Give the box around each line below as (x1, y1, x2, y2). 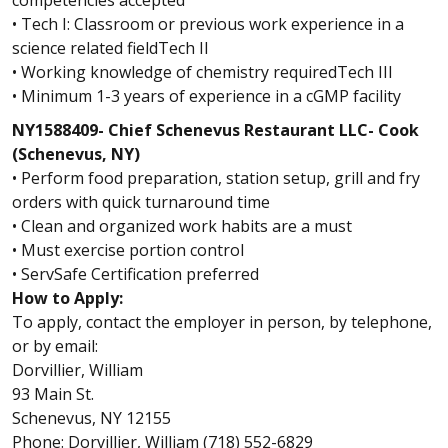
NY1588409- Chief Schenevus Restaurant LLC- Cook (12, 119, 419, 141)
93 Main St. (12, 383, 94, 405)
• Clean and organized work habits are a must (12, 215, 352, 237)
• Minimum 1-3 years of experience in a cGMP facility (12, 85, 401, 107)
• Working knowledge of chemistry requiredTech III (12, 61, 393, 83)
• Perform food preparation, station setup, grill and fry (12, 167, 420, 189)
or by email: (12, 335, 98, 357)
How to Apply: (12, 287, 123, 309)
